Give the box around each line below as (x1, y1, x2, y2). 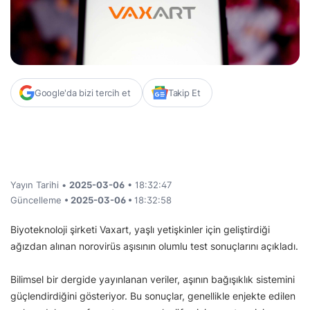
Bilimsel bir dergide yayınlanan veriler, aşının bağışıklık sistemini (10, 273, 295, 285)
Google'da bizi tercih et (35, 86, 131, 98)
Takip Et (167, 86, 201, 98)
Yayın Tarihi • (10, 179, 69, 190)
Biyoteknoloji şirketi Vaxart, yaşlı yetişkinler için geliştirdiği (10, 223, 270, 235)
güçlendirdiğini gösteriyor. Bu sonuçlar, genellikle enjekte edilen (10, 289, 295, 302)
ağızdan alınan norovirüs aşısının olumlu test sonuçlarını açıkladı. (10, 239, 298, 252)
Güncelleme (10, 194, 64, 206)
